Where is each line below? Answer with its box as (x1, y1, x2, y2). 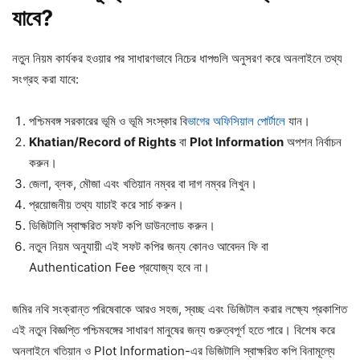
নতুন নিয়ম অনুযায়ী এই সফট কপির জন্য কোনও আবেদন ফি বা (29, 238, 268, 254)
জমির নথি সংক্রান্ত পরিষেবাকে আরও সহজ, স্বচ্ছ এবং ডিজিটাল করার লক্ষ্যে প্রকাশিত (12, 301, 347, 317)
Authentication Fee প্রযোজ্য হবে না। (29, 259, 210, 275)
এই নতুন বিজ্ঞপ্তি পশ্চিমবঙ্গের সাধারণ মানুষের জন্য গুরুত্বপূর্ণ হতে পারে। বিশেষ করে (12, 321, 335, 337)
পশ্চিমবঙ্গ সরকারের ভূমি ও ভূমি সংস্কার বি (29, 112, 187, 129)
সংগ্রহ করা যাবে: (12, 71, 79, 87)
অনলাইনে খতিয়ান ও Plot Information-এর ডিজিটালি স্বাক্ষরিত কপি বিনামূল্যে (12, 342, 335, 358)
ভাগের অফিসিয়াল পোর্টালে (187, 112, 285, 129)
